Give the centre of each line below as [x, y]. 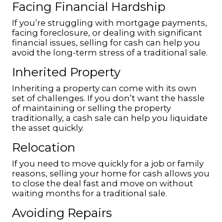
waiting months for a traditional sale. [89, 193]
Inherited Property [66, 72]
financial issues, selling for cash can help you [106, 43]
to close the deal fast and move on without [103, 183]
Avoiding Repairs [62, 213]
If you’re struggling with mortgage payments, [110, 23]
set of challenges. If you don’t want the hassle [108, 98]
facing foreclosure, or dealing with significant [107, 33]
